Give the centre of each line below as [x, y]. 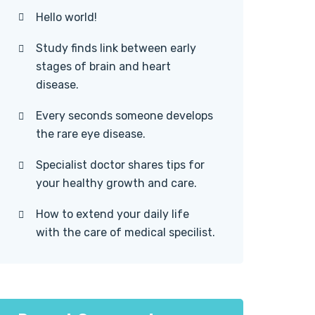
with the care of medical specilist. [126, 232]
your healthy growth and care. [116, 183]
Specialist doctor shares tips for [120, 165]
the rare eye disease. [91, 134]
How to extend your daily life [112, 214]
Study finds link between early [116, 48]
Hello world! [66, 17]
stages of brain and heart [103, 66]
